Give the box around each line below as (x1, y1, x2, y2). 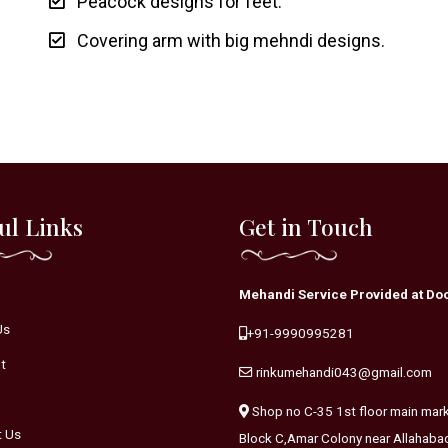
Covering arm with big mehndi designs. (65, 29, 385, 51)
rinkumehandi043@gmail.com (256, 363, 432, 380)
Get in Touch (239, 210, 373, 242)
